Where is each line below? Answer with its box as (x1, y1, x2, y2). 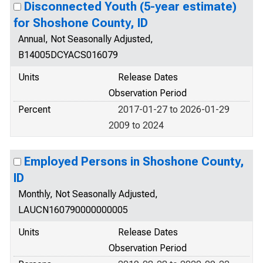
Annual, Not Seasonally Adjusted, (18, 33, 153, 45)
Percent (18, 104, 50, 115)
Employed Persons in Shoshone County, (24, 154, 244, 168)
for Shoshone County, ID (14, 16, 148, 30)
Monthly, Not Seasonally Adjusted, (18, 188, 158, 200)
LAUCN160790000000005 (18, 204, 128, 215)
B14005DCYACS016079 (18, 49, 118, 60)
